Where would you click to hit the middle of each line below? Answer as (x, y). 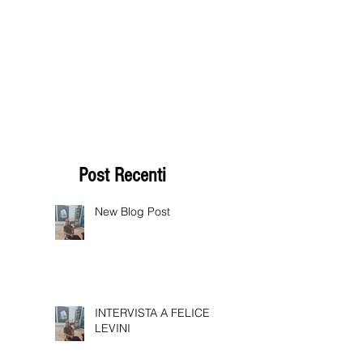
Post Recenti (122, 204)
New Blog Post (132, 241)
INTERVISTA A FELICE (152, 342)
